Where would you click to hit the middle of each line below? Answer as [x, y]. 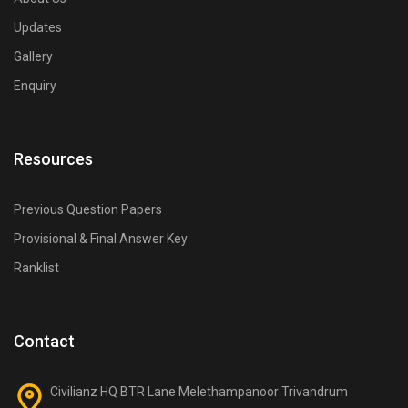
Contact [44, 341]
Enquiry [35, 85]
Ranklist [36, 267]
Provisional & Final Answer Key [101, 238]
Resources [53, 158]
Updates [38, 27]
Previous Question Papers [88, 209]
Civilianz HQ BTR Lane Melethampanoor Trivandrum [199, 391]
